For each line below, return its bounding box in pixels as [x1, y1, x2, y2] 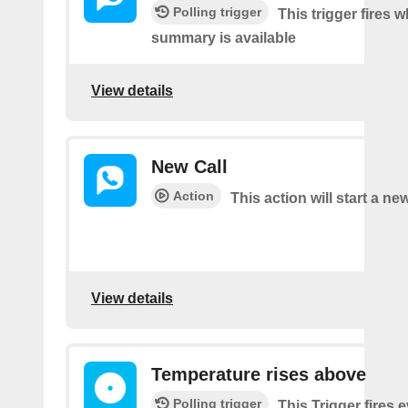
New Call [151, 157, 228, 177]
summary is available [151, 30, 296, 46]
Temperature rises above [151, 364, 366, 384]
